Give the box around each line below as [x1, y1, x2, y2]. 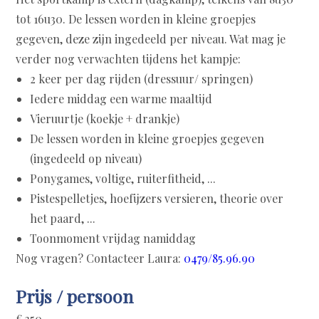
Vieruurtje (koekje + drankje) [30, 111, 180, 127]
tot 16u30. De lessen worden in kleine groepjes [16, 11, 256, 27]
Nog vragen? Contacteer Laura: [16, 251, 184, 266]
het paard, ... [30, 211, 96, 226]
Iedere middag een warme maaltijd [30, 91, 213, 107]
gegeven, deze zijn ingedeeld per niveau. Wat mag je [16, 31, 286, 47]
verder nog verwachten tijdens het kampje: [16, 51, 241, 67]
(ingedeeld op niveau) [30, 151, 142, 167]
